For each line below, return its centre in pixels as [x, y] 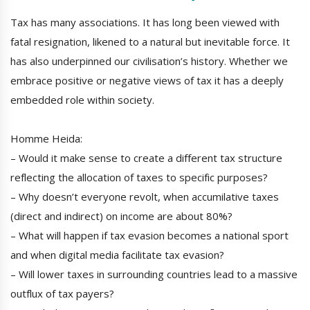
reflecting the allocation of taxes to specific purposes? [139, 177]
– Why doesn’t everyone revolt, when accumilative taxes [145, 197]
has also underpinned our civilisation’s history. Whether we [149, 61]
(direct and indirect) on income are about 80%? [121, 216]
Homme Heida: [46, 139]
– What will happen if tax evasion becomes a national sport [149, 236]
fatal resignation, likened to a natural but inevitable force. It [150, 42]
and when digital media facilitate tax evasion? [117, 255]
